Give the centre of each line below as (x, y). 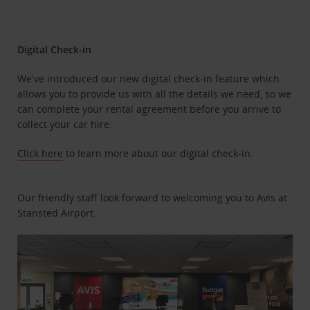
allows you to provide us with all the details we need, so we (155, 93)
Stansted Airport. (57, 212)
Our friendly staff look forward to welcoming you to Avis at (153, 197)
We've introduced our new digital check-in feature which (149, 78)
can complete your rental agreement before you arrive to (149, 109)
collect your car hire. (66, 124)
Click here (40, 153)
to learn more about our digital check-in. (158, 153)
